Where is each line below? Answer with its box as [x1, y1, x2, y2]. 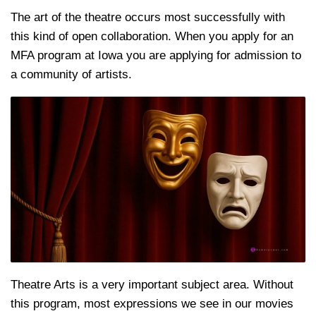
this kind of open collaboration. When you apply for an [11, 29, 293, 43]
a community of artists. [11, 67, 135, 81]
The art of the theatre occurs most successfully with [11, 10, 285, 24]
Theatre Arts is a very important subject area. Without [11, 278, 293, 292]
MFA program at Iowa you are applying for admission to [11, 48, 301, 62]
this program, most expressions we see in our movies [11, 297, 293, 311]
